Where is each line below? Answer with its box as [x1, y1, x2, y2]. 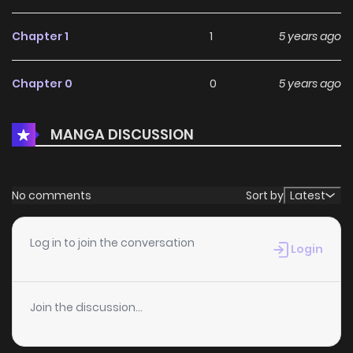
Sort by [246, 187, 284, 203]
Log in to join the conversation [30, 235, 195, 251]
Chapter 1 [12, 28, 69, 45]
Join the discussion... [30, 299, 143, 316]
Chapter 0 [12, 76, 72, 92]
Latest [290, 188, 325, 204]
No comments [12, 187, 91, 203]
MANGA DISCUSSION [50, 124, 194, 144]
